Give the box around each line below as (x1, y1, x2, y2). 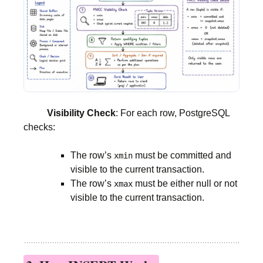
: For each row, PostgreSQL (116, 108, 230, 119)
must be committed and (133, 150, 231, 161)
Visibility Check (23, 108, 116, 119)
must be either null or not (133, 178, 237, 189)
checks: (23, 122, 55, 133)
